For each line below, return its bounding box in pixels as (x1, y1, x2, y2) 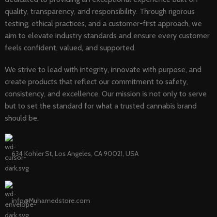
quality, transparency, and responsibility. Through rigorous (5, 6, 195, 16)
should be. (5, 113, 39, 123)
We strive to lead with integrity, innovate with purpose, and (5, 64, 202, 74)
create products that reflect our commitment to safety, (5, 77, 188, 86)
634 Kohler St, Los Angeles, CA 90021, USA (12, 149, 139, 158)
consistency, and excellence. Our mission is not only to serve (5, 89, 207, 98)
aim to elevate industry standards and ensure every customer (5, 31, 210, 40)
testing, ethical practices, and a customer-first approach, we (5, 18, 202, 28)
